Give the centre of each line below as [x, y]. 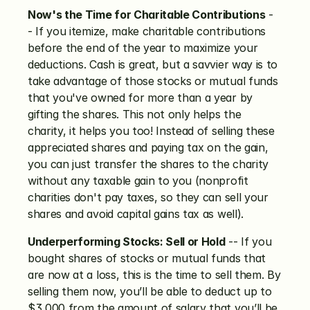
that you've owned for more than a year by [140, 98]
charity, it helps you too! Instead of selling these [151, 131]
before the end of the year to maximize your [143, 48]
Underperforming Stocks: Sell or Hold [127, 241]
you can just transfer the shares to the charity [148, 164]
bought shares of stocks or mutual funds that [147, 258]
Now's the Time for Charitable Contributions [147, 15]
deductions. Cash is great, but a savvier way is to [153, 64]
